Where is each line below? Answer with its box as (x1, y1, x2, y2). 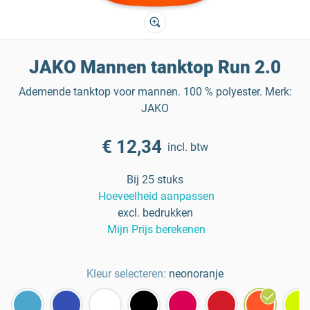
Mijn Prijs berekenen (107, 223, 206, 236)
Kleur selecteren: (86, 267, 166, 280)
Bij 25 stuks (127, 173, 183, 186)
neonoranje (169, 267, 224, 280)
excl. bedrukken (117, 206, 193, 219)
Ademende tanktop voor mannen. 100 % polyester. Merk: (18, 85, 292, 98)
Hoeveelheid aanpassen (98, 190, 215, 203)
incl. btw (167, 140, 208, 154)
